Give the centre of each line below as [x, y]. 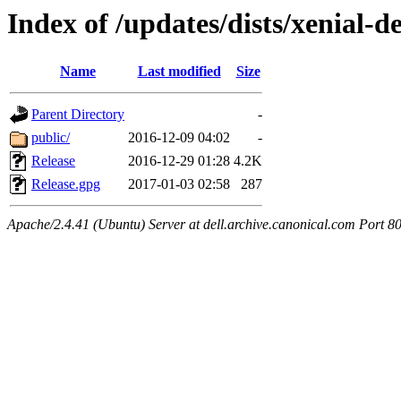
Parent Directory [78, 115]
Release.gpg [66, 184]
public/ [51, 138]
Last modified [179, 72]
